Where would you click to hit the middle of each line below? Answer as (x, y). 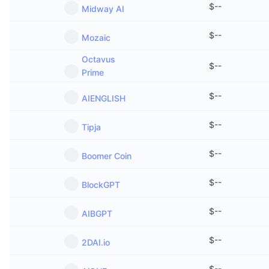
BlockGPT (101, 185)
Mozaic (96, 38)
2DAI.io (96, 242)
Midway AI (103, 9)
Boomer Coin (107, 156)
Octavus (98, 59)
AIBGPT (97, 213)
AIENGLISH (104, 98)
